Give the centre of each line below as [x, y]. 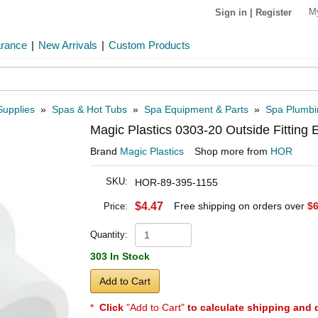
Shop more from [232, 151]
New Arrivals [68, 45]
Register [274, 12]
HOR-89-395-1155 [176, 182]
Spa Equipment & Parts [196, 109]
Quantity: [109, 235]
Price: [116, 206]
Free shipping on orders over [241, 206]
